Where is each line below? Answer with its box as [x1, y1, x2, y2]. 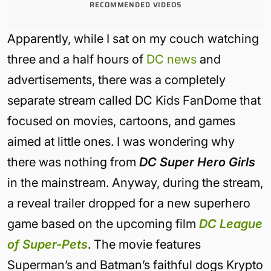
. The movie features [88, 237, 201, 252]
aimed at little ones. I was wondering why [7, 134, 235, 149]
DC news [146, 51, 197, 67]
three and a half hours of [7, 51, 146, 67]
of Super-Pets [7, 237, 88, 252]
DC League [199, 216, 263, 231]
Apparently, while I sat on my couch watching [7, 31, 259, 46]
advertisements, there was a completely [7, 72, 226, 87]
